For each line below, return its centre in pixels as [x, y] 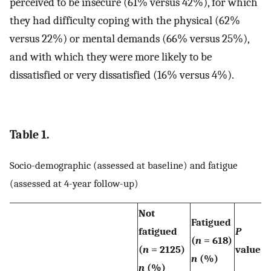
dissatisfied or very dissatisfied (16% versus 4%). [122, 75]
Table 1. [30, 134]
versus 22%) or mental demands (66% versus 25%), [129, 39]
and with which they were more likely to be [111, 57]
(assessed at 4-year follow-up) [74, 183]
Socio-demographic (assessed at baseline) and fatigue [124, 165]
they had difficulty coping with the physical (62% [125, 21]
